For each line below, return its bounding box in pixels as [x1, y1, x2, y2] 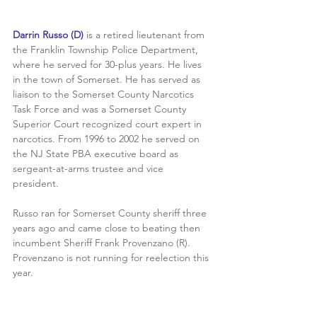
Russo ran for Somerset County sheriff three [13, 206, 209, 219]
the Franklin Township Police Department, [13, 42, 201, 56]
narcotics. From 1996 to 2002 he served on [13, 132, 202, 145]
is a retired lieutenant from [86, 28, 207, 41]
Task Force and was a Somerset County [13, 102, 189, 115]
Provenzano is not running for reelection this [13, 250, 212, 264]
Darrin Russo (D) [13, 28, 86, 41]
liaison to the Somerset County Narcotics [13, 87, 197, 100]
